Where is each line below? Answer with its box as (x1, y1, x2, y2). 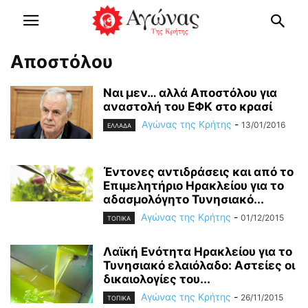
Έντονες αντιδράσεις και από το (103, 165, 294, 179)
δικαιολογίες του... (103, 272, 210, 287)
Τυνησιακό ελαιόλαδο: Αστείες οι (103, 258, 295, 273)
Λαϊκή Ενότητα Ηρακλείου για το (103, 245, 292, 259)
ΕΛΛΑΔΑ (107, 122, 131, 130)
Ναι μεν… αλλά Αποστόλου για (103, 86, 277, 100)
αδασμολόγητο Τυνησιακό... (103, 192, 264, 206)
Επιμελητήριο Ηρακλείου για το (103, 179, 284, 192)
